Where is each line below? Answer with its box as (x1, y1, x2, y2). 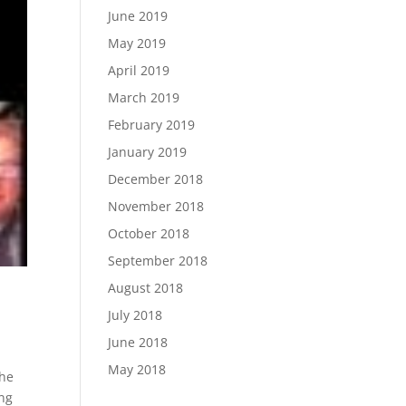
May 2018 (108, 361, 167, 378)
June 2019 (108, 7, 169, 24)
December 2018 (108, 170, 204, 188)
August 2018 (108, 279, 184, 296)
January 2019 (108, 143, 188, 160)
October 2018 (108, 225, 190, 242)
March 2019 (108, 89, 180, 106)
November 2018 (108, 198, 205, 215)
